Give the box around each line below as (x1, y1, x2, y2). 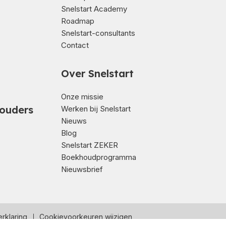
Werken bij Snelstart (61, 104, 131, 114)
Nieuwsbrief (61, 164, 103, 174)
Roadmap (61, 16, 94, 26)
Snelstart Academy (61, 4, 127, 14)
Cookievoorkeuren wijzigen (39, 212, 132, 221)
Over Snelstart (61, 67, 134, 80)
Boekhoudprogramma (61, 152, 136, 162)
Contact (61, 40, 89, 50)
